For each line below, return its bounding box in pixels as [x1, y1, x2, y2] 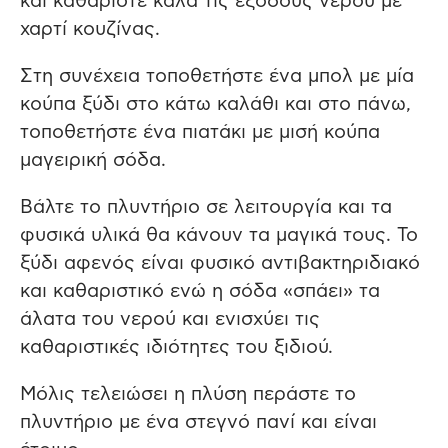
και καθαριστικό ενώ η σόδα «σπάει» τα [20, 282, 380, 302]
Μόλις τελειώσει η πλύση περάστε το [20, 385, 356, 405]
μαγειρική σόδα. [20, 151, 166, 171]
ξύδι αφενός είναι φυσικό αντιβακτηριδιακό [20, 254, 420, 274]
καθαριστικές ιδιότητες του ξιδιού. [20, 338, 333, 358]
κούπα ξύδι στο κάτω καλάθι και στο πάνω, [20, 95, 411, 115]
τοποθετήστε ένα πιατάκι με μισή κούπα [20, 123, 380, 143]
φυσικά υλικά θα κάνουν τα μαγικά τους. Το [20, 226, 418, 246]
